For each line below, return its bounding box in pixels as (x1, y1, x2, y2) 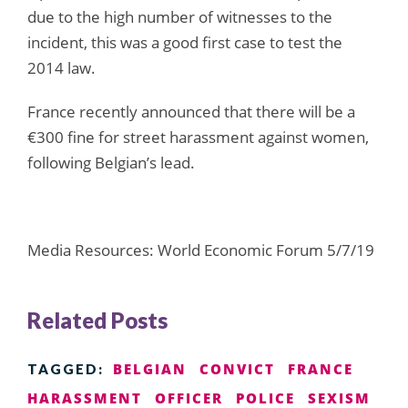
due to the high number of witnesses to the (27, 5, 332, 27)
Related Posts (27, 306, 168, 333)
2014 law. (27, 56, 96, 78)
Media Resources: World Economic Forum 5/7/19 (27, 239, 374, 260)
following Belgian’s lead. (27, 151, 195, 173)
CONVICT (199, 359, 275, 378)
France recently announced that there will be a (27, 100, 355, 122)
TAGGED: (27, 360, 104, 377)
